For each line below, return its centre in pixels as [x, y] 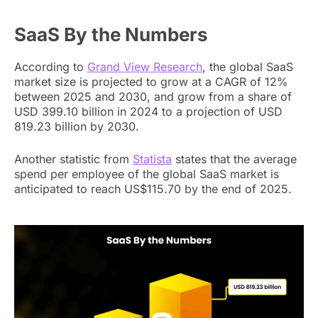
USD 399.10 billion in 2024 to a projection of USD [148, 112]
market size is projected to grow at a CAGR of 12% [151, 82]
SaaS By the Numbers [111, 35]
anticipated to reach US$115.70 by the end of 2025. [153, 189]
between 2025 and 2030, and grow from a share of [153, 97]
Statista [152, 159]
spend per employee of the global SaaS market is [147, 174]
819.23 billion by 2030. [77, 127]
